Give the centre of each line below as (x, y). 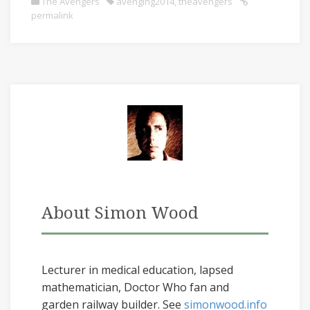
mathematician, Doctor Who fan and (135, 287)
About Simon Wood (120, 213)
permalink (52, 15)
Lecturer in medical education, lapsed (137, 270)
